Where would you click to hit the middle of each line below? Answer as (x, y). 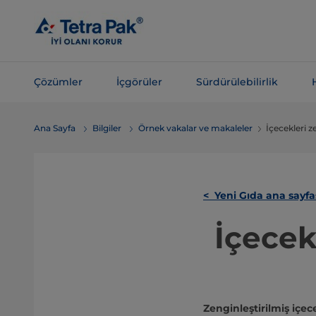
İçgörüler (139, 82)
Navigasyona (53, 115)
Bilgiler (107, 128)
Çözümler (58, 82)
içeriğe (39, 30)
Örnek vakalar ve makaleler (195, 128)
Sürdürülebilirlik (237, 82)
